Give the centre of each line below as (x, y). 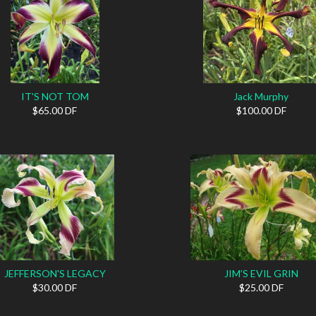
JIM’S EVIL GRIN (261, 273)
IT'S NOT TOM (55, 96)
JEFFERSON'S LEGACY (55, 273)
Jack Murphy (261, 96)
